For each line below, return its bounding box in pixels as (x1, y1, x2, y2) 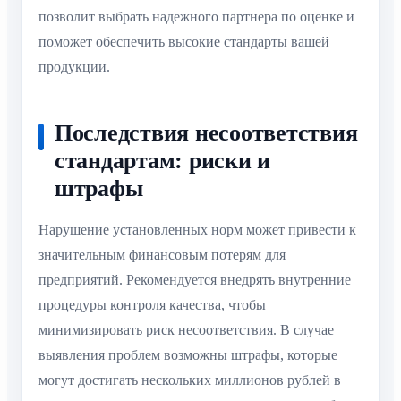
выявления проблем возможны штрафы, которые (38, 347, 337, 363)
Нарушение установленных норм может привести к (38, 222, 356, 238)
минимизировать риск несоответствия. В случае (38, 322, 334, 338)
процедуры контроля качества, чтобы (38, 297, 266, 313)
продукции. (38, 59, 110, 75)
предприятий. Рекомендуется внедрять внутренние (38, 272, 351, 288)
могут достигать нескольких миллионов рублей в (38, 372, 341, 388)
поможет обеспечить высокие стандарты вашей (38, 34, 329, 50)
